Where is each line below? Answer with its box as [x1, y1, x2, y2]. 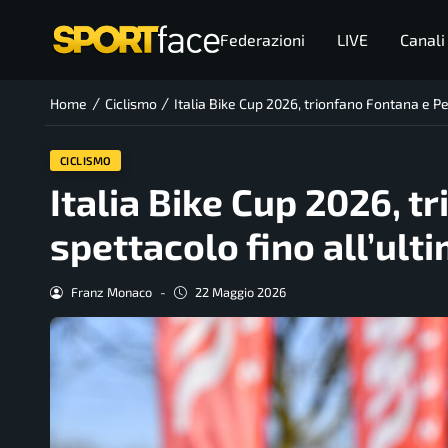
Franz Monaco [70, 284, 152, 301]
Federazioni [219, 30, 305, 49]
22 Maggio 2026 [194, 284, 286, 301]
